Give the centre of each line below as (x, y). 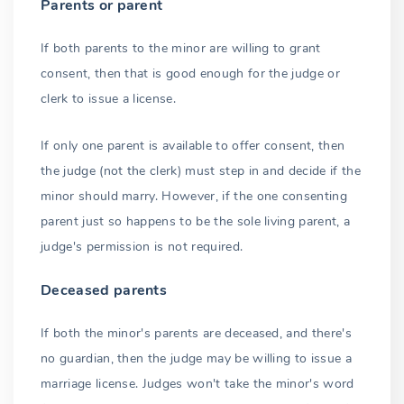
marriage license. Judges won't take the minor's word (197, 383)
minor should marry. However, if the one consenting (194, 196)
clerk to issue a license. (109, 98)
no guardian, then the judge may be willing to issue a (196, 358)
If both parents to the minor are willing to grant (181, 48)
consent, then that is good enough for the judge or (191, 73)
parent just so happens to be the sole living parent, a (196, 221)
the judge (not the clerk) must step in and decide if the (201, 170)
